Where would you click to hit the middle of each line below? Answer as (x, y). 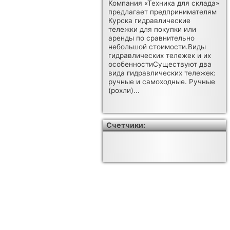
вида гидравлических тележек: (162, 73)
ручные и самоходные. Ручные (162, 82)
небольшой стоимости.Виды (157, 47)
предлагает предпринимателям (163, 12)
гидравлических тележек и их (160, 56)
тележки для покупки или (152, 30)
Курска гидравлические (150, 21)
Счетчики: (126, 125)
